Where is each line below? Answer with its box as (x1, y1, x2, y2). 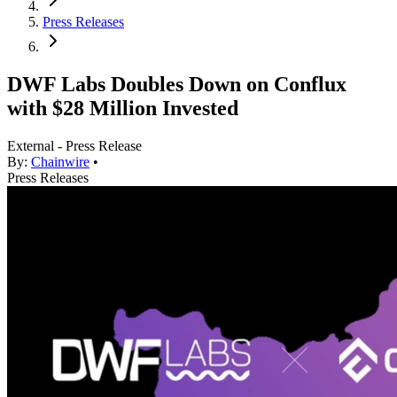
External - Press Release (7, 138, 142, 154)
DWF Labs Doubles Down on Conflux (7, 73, 346, 97)
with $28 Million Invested (7, 97, 238, 121)
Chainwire (31, 154, 90, 170)
